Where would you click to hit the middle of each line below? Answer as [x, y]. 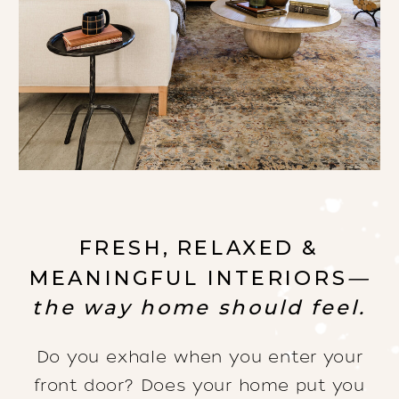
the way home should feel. [199, 308]
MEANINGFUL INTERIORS [188, 278]
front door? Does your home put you [199, 386]
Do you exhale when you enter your [199, 357]
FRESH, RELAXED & [199, 248]
